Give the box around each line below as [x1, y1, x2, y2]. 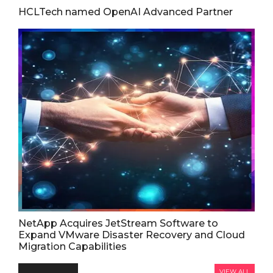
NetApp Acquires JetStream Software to [18, 217, 218, 229]
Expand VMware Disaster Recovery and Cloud [18, 229, 245, 241]
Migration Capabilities [18, 240, 127, 252]
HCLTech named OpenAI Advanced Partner [18, 5, 233, 18]
